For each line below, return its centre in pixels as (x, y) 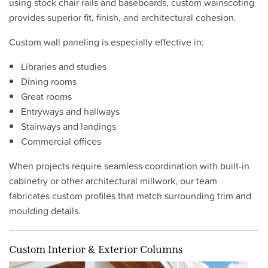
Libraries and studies (64, 66)
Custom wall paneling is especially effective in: (106, 42)
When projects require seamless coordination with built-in (129, 166)
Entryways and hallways (70, 111)
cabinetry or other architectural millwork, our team (113, 181)
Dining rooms (49, 81)
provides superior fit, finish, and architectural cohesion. (123, 17)
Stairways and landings (68, 126)
